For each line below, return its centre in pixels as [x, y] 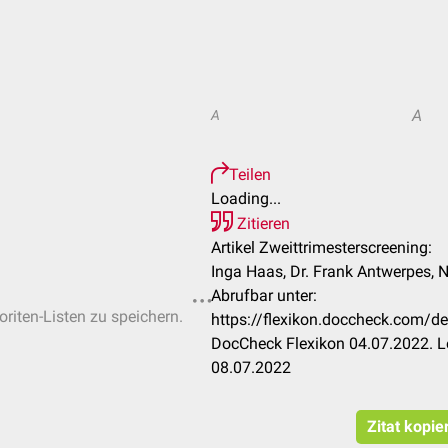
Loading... [246, 198]
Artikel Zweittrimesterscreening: [321, 247]
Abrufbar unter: [264, 295]
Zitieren [261, 223]
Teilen [250, 174]
